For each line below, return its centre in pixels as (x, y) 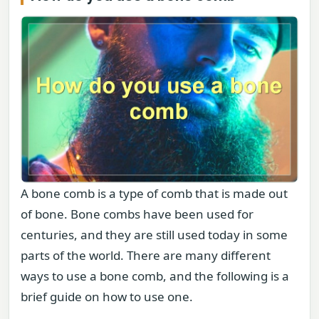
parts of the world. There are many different (146, 256)
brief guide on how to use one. (107, 297)
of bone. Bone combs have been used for (137, 214)
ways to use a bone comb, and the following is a (155, 276)
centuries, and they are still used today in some (154, 235)
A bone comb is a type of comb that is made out (154, 194)
